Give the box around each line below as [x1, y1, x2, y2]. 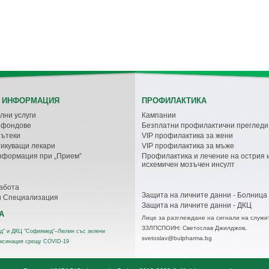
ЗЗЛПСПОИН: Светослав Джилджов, [142, 225, 247, 231]
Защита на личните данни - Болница [142, 191, 267, 199]
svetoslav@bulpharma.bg [142, 235, 212, 241]
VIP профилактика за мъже [142, 142, 234, 150]
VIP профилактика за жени [142, 131, 233, 140]
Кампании [142, 111, 176, 119]
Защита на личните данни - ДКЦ [142, 201, 252, 210]
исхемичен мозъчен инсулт [142, 160, 235, 169]
